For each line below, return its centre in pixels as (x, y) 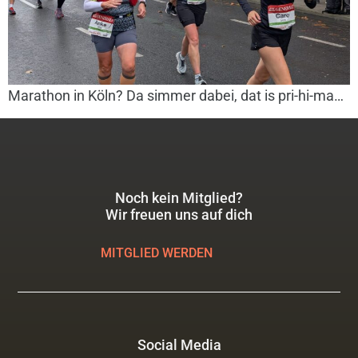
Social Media (179, 345)
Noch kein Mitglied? (179, 198)
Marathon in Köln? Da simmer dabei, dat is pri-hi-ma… (176, 96)
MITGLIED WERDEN (156, 253)
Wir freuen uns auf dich (179, 215)
